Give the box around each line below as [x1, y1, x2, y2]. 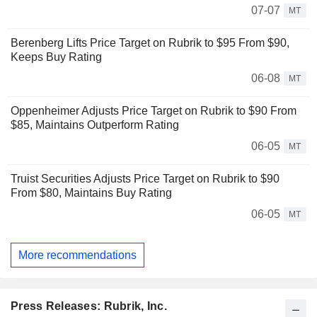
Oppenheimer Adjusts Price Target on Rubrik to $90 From [11, 105, 296, 117]
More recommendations [18, 248, 137, 261]
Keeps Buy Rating [11, 51, 102, 64]
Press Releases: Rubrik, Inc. [11, 300, 167, 313]
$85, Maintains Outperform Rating [11, 119, 179, 132]
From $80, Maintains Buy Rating [11, 187, 172, 200]
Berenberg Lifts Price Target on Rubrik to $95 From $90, [11, 37, 289, 50]
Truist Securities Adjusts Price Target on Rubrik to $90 [11, 173, 279, 185]
